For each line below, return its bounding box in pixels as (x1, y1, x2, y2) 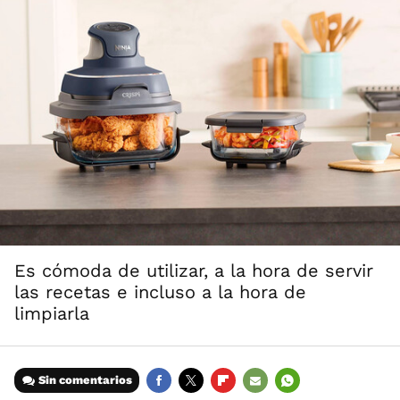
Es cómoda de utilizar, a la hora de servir (14, 260, 373, 282)
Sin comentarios (38, 373, 133, 387)
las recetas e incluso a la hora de (14, 281, 306, 304)
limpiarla (14, 303, 89, 325)
